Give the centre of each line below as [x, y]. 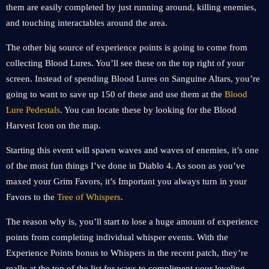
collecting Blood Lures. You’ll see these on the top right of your [125, 63]
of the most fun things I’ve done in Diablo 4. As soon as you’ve [125, 166]
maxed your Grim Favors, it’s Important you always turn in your [126, 181]
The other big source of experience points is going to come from [127, 47]
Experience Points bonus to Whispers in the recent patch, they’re [127, 253]
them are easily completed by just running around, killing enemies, [131, 7]
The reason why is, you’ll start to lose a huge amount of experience [132, 222]
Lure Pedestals [33, 110]
